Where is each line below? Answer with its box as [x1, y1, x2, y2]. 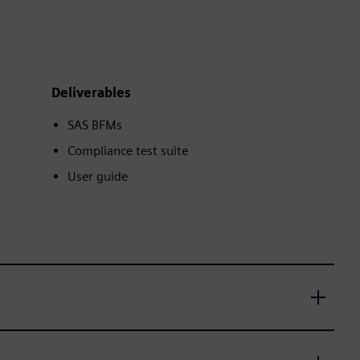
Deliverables [51, 85, 131, 100]
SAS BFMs [67, 117, 122, 133]
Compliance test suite [67, 143, 188, 158]
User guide [67, 169, 128, 184]
